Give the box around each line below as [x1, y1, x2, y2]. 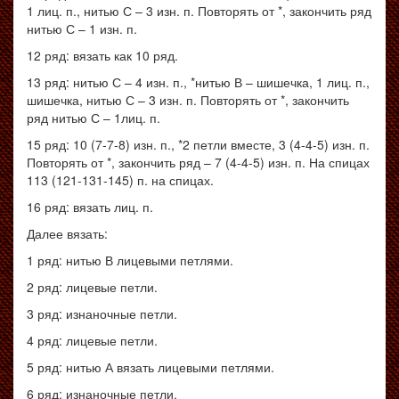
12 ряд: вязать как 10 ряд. [27, 46, 178, 64]
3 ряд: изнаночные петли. [27, 305, 177, 322]
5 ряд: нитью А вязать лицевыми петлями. [27, 358, 274, 376]
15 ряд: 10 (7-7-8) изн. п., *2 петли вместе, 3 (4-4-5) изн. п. [27, 135, 370, 153]
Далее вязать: [27, 224, 108, 242]
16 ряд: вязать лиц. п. [27, 198, 153, 216]
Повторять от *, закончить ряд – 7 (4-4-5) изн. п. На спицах [27, 153, 370, 171]
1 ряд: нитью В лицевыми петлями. [27, 251, 233, 269]
